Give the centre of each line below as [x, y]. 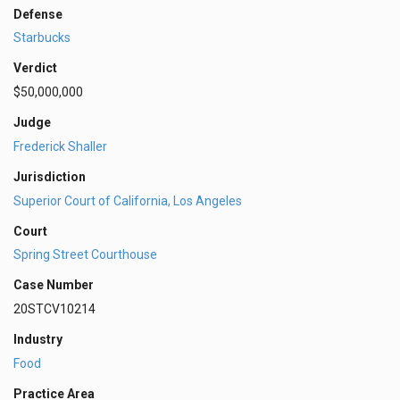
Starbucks [42, 38]
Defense [38, 14]
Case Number [54, 285]
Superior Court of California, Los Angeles [128, 200]
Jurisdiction [50, 176]
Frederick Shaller [60, 146]
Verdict [35, 68]
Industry [38, 340]
